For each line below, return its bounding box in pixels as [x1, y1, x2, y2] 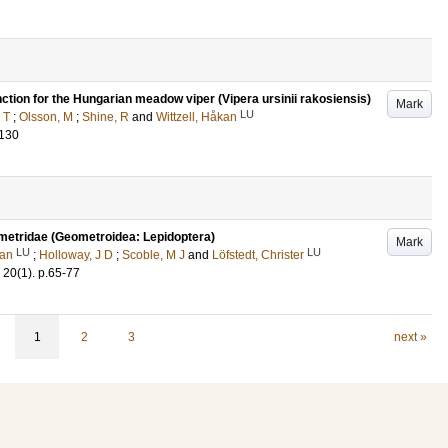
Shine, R [82, 110, 129, 124]
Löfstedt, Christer [212, 248, 304, 262]
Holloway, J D [39, 248, 113, 262]
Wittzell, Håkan [156, 110, 237, 124]
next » [393, 330, 427, 344]
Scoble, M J [122, 248, 185, 262]
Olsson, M [19, 110, 73, 124]
